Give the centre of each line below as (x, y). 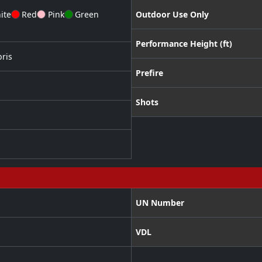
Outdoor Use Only (172, 15)
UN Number (160, 203)
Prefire (149, 73)
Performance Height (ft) (184, 44)
